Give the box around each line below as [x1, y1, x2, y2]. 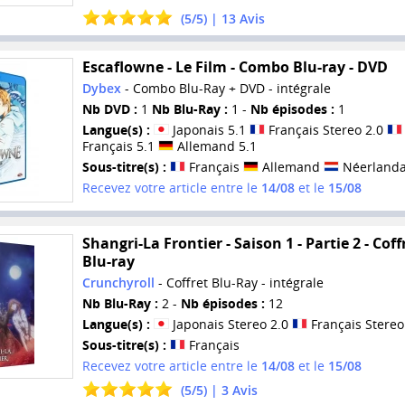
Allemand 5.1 [173, 137, 257, 155]
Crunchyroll [81, 273, 155, 291]
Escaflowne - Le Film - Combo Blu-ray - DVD [81, 57, 388, 78]
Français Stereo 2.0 [264, 121, 387, 139]
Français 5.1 [81, 137, 158, 155]
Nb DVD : [81, 100, 137, 118]
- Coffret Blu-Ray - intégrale [154, 273, 324, 291]
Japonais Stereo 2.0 [168, 315, 292, 333]
